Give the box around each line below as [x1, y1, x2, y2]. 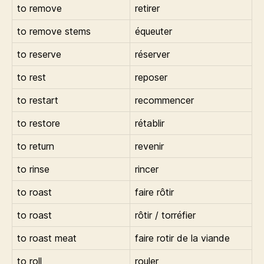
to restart [17, 94, 58, 106]
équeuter [135, 25, 172, 37]
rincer [135, 163, 159, 175]
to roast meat [17, 232, 77, 244]
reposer [135, 71, 167, 83]
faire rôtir [135, 186, 174, 198]
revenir [135, 140, 164, 152]
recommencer [135, 94, 194, 106]
